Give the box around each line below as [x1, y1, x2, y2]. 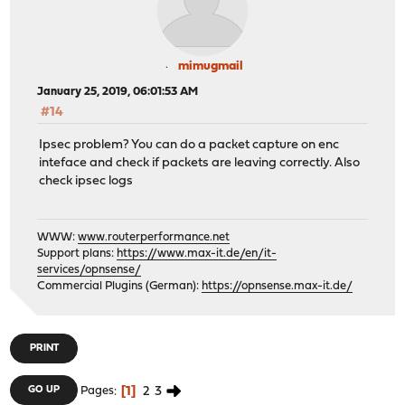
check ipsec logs [39, 174, 134, 189]
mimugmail [178, 59, 243, 73]
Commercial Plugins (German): [37, 280, 202, 293]
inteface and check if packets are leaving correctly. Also [39, 156, 361, 171]
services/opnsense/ [37, 264, 142, 277]
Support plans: [37, 248, 118, 260]
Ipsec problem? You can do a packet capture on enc [39, 138, 340, 153]
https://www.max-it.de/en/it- [117, 248, 278, 260]
